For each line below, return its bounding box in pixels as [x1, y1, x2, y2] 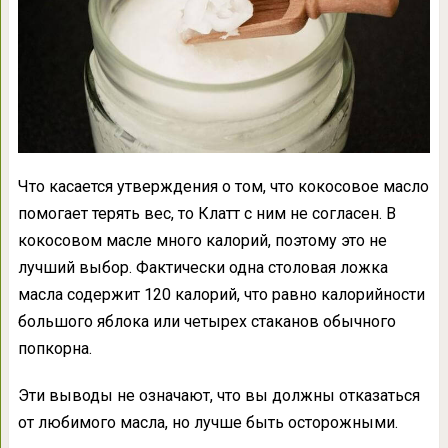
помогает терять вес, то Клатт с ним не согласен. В [17, 204, 396, 224]
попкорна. [17, 339, 92, 359]
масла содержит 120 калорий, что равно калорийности [17, 285, 425, 305]
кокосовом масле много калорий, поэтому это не [17, 231, 387, 251]
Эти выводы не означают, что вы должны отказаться [17, 386, 420, 406]
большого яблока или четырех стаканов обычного [17, 312, 396, 332]
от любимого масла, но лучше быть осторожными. [17, 413, 398, 433]
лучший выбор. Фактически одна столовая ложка [17, 258, 388, 278]
